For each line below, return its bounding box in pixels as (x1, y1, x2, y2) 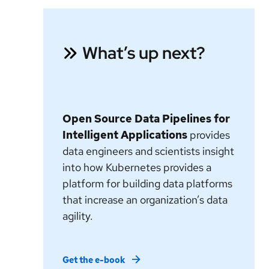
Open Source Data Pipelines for (62, 112, 230, 126)
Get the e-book (62, 255, 125, 266)
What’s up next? (82, 41, 205, 65)
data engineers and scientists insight (62, 144, 234, 159)
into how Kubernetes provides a (62, 160, 211, 175)
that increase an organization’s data (62, 193, 228, 207)
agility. (62, 209, 93, 223)
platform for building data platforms (62, 177, 232, 191)
